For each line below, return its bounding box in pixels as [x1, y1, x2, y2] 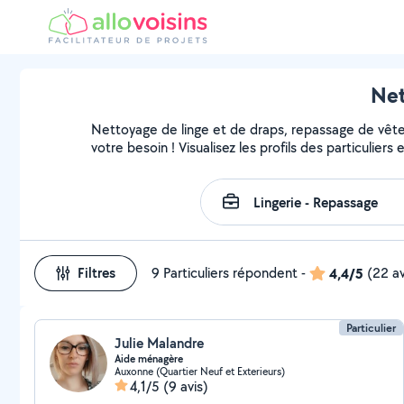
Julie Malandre [115, 334, 204, 353]
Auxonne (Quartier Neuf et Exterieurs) [115, 364, 285, 378]
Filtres [78, 263, 115, 282]
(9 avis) [163, 377, 208, 396]
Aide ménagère [115, 352, 183, 366]
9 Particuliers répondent [151, 263, 298, 282]
